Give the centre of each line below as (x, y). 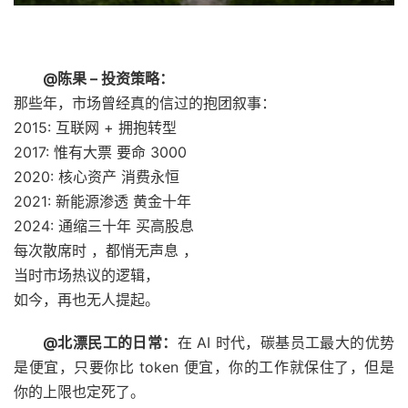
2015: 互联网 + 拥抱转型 (95, 127)
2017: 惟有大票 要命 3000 (100, 152)
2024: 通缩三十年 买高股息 (104, 225)
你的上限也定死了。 (79, 391)
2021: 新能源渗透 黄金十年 (102, 201)
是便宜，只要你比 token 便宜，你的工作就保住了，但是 (204, 367)
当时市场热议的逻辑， (87, 275)
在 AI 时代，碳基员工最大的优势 (286, 342)
